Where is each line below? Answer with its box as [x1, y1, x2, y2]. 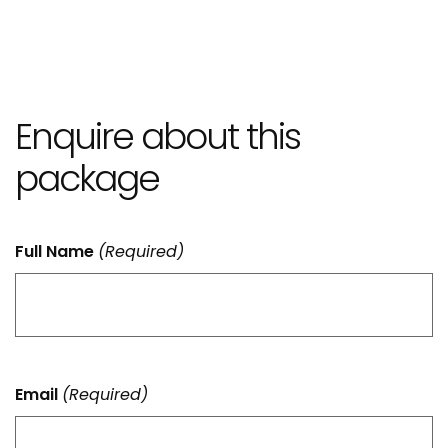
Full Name [15, 240, 94, 264]
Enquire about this [15, 111, 300, 163]
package [15, 153, 159, 205]
